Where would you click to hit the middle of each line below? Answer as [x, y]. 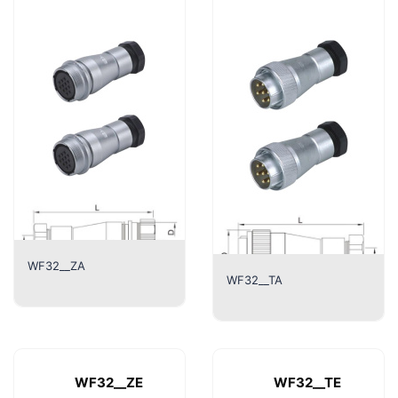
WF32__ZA [56, 265]
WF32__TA [255, 279]
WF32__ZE [108, 382]
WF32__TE [307, 382]
